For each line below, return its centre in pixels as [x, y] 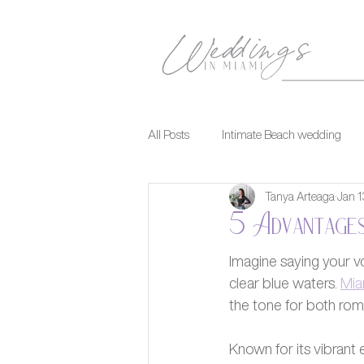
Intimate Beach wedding [282, 134]
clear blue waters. [285, 283]
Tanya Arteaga [300, 196]
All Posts [169, 134]
